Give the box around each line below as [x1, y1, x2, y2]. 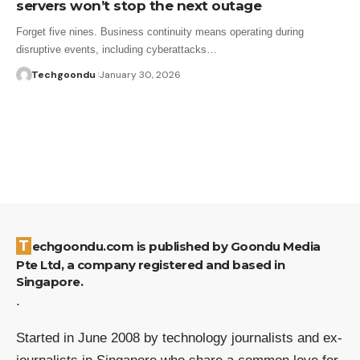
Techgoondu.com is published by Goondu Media [18, 236, 29, 255]
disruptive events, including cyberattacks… [16, 43, 217, 55]
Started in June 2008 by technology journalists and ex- [16, 329, 342, 346]
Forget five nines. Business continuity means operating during [16, 25, 304, 38]
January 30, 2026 [98, 67, 181, 81]
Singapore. [16, 273, 83, 289]
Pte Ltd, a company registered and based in [16, 256, 284, 272]
